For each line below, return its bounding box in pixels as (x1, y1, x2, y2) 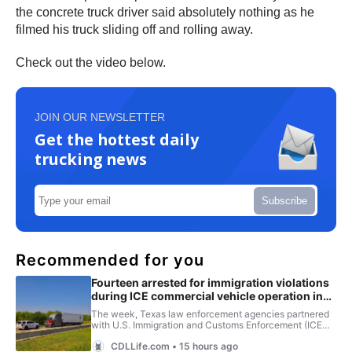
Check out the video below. (16, 56, 169, 70)
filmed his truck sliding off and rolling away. (16, 23, 256, 37)
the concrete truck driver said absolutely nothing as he (16, 5, 314, 20)
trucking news (35, 148, 147, 170)
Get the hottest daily (35, 129, 199, 151)
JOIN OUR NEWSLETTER (35, 111, 165, 124)
